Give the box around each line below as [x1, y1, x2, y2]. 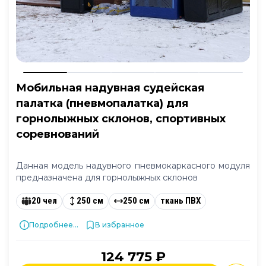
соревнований [16, 127, 99, 141]
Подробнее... [29, 220, 78, 229]
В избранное [95, 220, 144, 229]
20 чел [31, 195, 57, 207]
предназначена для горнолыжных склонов [16, 172, 198, 183]
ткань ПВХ [160, 195, 201, 207]
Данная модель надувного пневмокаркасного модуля [16, 160, 250, 171]
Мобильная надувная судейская [16, 81, 204, 94]
